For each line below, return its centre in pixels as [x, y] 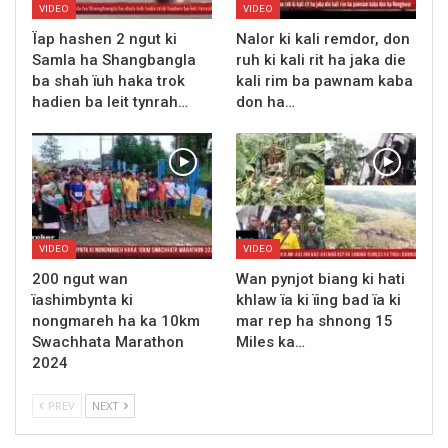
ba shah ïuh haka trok [108, 80]
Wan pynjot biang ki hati [320, 278]
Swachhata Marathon [108, 341]
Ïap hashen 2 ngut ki [104, 38]
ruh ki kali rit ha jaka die [321, 59]
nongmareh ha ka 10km [116, 320]
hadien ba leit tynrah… [110, 101]
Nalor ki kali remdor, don [323, 38]
